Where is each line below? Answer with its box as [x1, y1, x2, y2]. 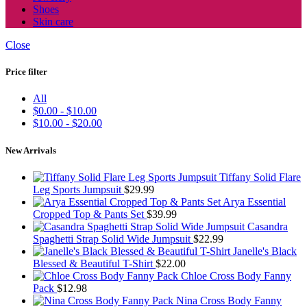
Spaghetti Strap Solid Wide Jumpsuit [33, 232, 193, 245]
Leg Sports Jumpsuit [33, 183, 124, 195]
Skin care [33, 16, 73, 27]
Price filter [5, 66, 47, 77]
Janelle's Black [233, 245, 297, 257]
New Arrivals [5, 145, 56, 156]
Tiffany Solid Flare [219, 171, 301, 183]
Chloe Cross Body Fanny [181, 269, 291, 282]
